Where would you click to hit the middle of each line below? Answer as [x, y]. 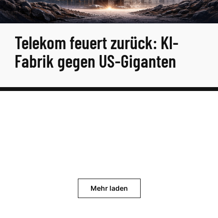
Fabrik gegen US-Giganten [95, 61]
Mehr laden [109, 188]
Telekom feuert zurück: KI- [97, 42]
